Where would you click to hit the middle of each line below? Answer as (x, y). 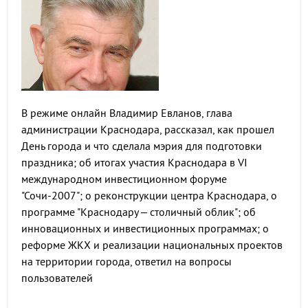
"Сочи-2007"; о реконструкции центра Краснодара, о (149, 195)
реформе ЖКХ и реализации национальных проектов (152, 245)
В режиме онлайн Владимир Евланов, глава (127, 113)
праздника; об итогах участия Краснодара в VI (134, 162)
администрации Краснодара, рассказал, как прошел (148, 129)
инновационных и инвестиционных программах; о (145, 228)
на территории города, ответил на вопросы (126, 261)
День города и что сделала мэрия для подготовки (142, 146)
